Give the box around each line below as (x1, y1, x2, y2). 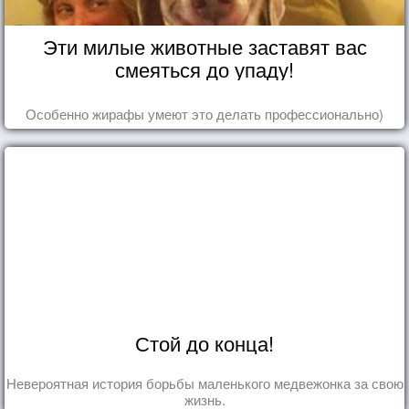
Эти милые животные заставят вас (42, 31, 367, 60)
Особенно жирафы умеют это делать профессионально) (26, 103, 383, 123)
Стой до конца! (135, 328, 274, 357)
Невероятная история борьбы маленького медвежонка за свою (5, 372, 404, 393)
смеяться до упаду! (115, 54, 294, 83)
